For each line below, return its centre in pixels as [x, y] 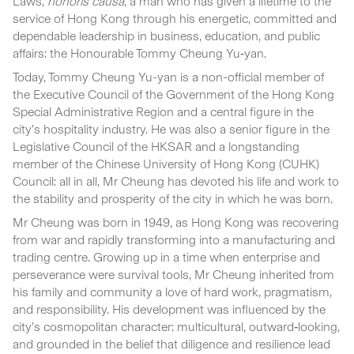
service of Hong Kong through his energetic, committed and [175, 18]
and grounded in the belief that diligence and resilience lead [171, 344]
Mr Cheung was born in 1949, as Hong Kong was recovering [176, 222]
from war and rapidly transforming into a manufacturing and [174, 239]
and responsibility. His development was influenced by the [169, 309]
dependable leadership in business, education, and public [166, 36]
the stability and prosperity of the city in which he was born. [173, 198]
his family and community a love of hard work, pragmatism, [172, 292]
